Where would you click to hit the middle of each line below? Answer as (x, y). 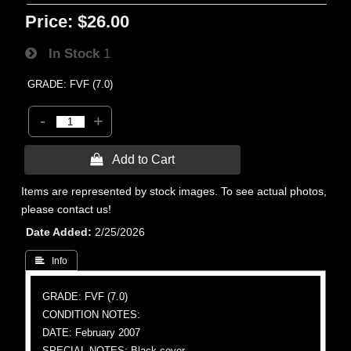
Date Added (57, 232)
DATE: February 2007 (92, 333)
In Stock (69, 53)
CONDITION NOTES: (92, 315)
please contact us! (67, 209)
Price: (49, 22)
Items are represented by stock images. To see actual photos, (174, 191)
